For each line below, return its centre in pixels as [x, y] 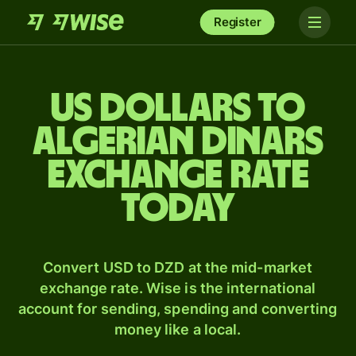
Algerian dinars [178, 142]
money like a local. [178, 329]
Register [237, 22]
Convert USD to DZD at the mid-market [178, 267]
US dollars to [178, 109]
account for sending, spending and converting [178, 309]
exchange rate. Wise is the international [178, 288]
